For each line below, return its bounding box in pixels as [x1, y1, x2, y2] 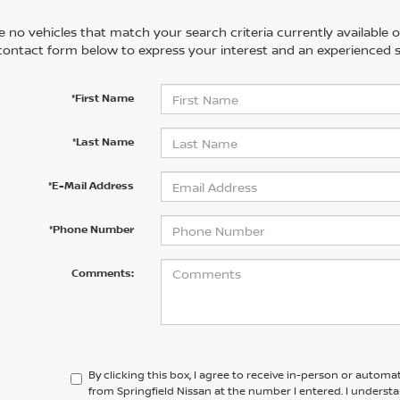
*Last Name [71, 134, 134, 149]
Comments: [71, 265, 134, 280]
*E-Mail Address [47, 178, 134, 193]
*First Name [71, 90, 134, 105]
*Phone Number [48, 221, 134, 237]
